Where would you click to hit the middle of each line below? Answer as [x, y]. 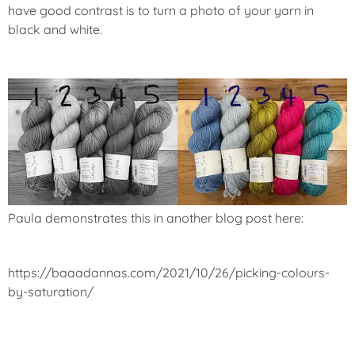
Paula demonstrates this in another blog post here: [156, 218]
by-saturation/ [51, 292]
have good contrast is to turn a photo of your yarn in [161, 10]
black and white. [55, 29]
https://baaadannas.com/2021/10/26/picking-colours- [169, 273]
